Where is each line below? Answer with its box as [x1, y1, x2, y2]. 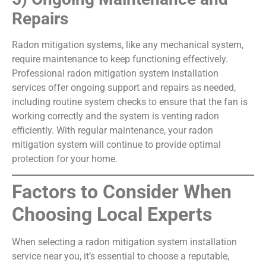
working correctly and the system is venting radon [12, 110, 219, 122]
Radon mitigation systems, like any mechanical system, [12, 39, 243, 50]
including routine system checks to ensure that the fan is [12, 96, 248, 107]
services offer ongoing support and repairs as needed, [12, 81, 236, 93]
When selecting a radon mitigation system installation [12, 236, 237, 248]
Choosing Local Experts [12, 203, 212, 226]
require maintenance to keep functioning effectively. [12, 53, 228, 65]
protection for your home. [12, 153, 118, 164]
